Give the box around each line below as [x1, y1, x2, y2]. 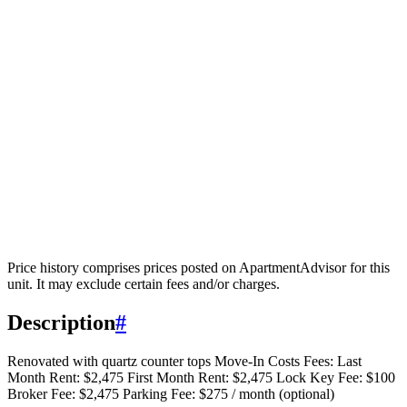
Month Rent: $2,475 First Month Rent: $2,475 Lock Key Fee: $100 [7, 370, 395, 386]
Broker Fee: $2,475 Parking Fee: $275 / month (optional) [7, 386, 334, 402]
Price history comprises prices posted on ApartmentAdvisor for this [7, 260, 390, 276]
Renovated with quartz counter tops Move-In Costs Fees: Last [7, 353, 362, 370]
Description [7, 311, 115, 335]
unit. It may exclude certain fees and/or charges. [7, 276, 280, 293]
